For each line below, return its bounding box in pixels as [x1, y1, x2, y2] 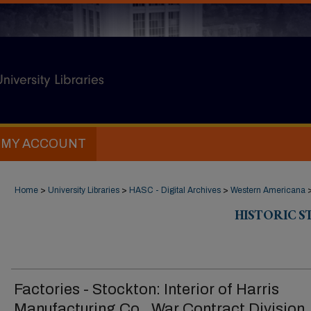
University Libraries [48, 185, 119, 195]
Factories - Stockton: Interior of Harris [14, 281, 279, 298]
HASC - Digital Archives [129, 185, 221, 195]
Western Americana [230, 185, 305, 195]
